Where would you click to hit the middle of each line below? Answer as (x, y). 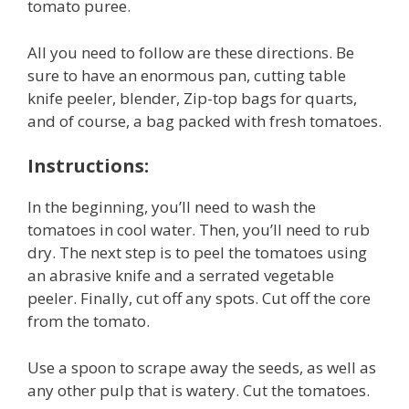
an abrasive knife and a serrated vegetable (181, 276)
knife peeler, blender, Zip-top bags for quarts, (192, 98)
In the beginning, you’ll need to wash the (172, 207)
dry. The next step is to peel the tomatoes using (197, 253)
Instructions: (88, 166)
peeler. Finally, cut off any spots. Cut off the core (199, 299)
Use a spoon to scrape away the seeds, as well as (202, 367)
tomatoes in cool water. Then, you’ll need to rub (199, 230)
